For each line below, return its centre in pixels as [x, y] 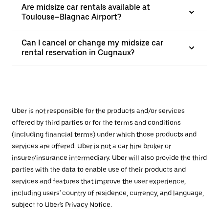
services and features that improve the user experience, [99, 181]
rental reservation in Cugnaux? [78, 53]
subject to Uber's [38, 205]
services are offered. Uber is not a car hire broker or [91, 146]
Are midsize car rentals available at [86, 7]
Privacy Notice [88, 205]
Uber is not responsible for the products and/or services [98, 111]
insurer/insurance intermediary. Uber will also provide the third [109, 158]
